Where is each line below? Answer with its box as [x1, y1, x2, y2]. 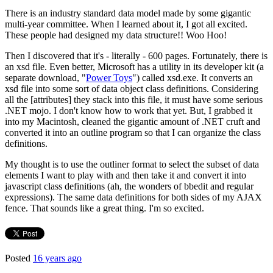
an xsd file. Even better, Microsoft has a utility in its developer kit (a [5, 61, 264, 72]
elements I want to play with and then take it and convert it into [5, 169, 246, 180]
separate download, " [5, 72, 86, 83]
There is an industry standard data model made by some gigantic [5, 7, 251, 18]
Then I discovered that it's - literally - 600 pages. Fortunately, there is [5, 50, 268, 61]
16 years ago [33, 252, 82, 263]
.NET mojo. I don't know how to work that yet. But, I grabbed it [5, 105, 252, 116]
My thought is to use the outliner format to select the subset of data [5, 158, 259, 169]
